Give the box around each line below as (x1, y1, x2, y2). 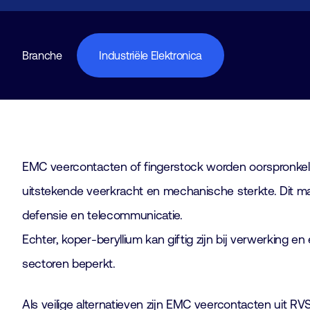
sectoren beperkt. (22, 257, 116, 271)
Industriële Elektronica (99, 49, 203, 62)
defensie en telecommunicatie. (22, 208, 183, 222)
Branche (22, 49, 62, 62)
